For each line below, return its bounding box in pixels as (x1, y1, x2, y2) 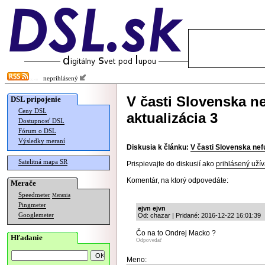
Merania (52, 192, 70, 198)
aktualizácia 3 (127, 110, 218, 126)
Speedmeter (18, 192, 50, 198)
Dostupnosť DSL (18, 118, 64, 124)
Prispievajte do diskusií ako (127, 160, 216, 168)
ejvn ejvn (138, 205, 166, 212)
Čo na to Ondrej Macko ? (136, 229, 216, 237)
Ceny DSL (18, 108, 47, 114)
